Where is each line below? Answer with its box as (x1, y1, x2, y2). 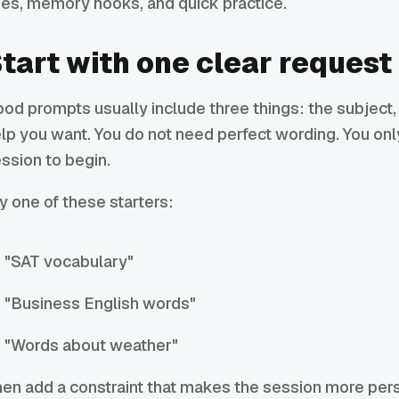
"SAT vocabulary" (4, 251, 134, 273)
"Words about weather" (4, 335, 179, 356)
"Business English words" (4, 293, 197, 314)
